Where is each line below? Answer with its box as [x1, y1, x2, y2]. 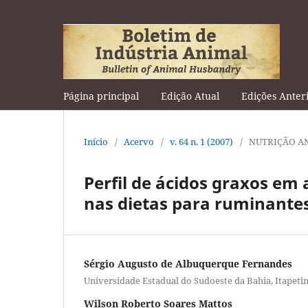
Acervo [124, 135, 154, 148]
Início [84, 135, 108, 148]
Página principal [63, 89, 139, 102]
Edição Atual [161, 89, 219, 102]
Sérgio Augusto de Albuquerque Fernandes [84, 256, 292, 270]
